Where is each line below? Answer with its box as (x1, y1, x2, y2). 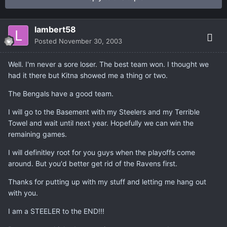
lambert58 (34, 24, 76, 35)
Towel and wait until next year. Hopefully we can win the (8, 119, 194, 128)
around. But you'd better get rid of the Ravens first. (8, 159, 177, 168)
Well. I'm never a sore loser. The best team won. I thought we (8, 60, 209, 69)
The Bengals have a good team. (8, 89, 113, 98)
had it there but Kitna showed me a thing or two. (8, 71, 168, 80)
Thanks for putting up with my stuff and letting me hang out (8, 177, 206, 186)
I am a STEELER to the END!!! (8, 207, 104, 216)
